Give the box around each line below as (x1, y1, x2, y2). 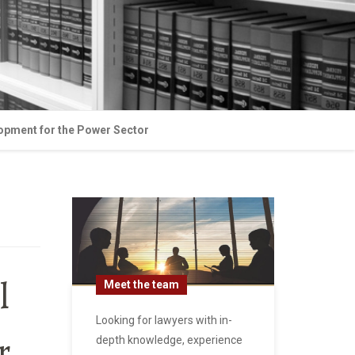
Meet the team (104, 277, 179, 291)
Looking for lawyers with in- (96, 313, 232, 326)
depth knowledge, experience (96, 333, 242, 346)
